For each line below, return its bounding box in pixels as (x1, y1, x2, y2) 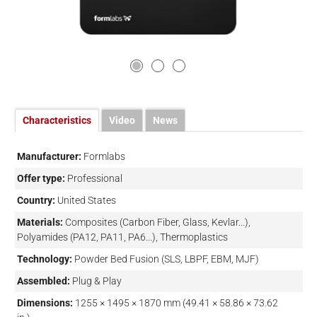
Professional (67, 173, 122, 185)
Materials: (16, 217, 63, 229)
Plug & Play (71, 275, 122, 287)
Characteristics (22, 115, 91, 127)
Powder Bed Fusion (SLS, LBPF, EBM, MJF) (74, 253, 259, 265)
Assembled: (16, 275, 70, 287)
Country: (16, 195, 55, 207)
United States (57, 195, 116, 207)
